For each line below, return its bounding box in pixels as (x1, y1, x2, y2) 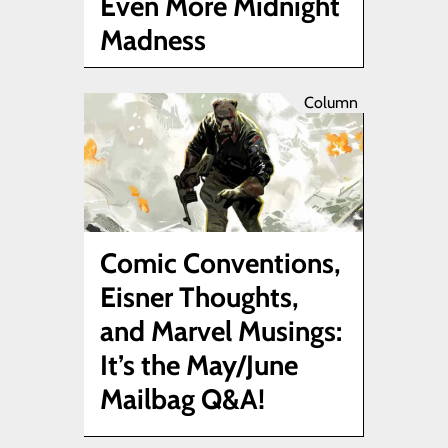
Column (304, 92, 358, 112)
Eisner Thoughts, (100, 280, 299, 315)
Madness (100, 22, 206, 57)
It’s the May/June (100, 348, 298, 383)
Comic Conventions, (100, 246, 341, 281)
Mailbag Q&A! (100, 382, 265, 417)
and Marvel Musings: (100, 314, 342, 349)
